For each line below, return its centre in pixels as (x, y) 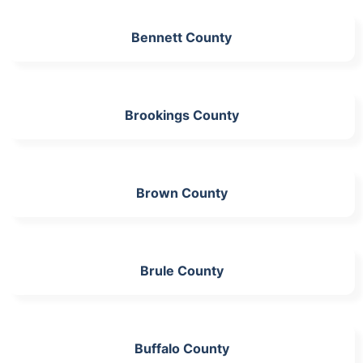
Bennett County (181, 37)
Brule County (181, 271)
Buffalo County (181, 348)
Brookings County (181, 115)
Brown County (181, 193)
